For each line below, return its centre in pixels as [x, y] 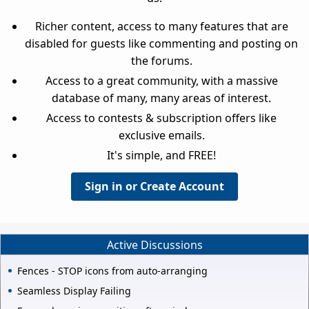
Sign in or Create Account [154, 186]
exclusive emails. [161, 135]
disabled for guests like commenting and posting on [161, 43]
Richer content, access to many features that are [161, 26]
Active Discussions [154, 245]
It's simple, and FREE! [161, 155]
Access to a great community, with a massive [161, 80]
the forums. [161, 60]
